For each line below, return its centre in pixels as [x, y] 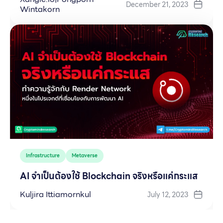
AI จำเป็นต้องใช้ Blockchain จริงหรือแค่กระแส [109, 176]
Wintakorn [40, 9]
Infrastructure [43, 155]
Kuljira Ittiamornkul [56, 194]
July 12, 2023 [168, 194]
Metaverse [85, 155]
